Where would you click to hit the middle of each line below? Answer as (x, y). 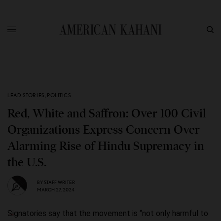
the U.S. (27, 162)
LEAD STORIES (26, 95)
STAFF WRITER (59, 182)
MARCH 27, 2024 (56, 189)
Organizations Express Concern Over (104, 130)
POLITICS (59, 95)
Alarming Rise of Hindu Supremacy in (106, 146)
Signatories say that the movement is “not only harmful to (108, 213)
